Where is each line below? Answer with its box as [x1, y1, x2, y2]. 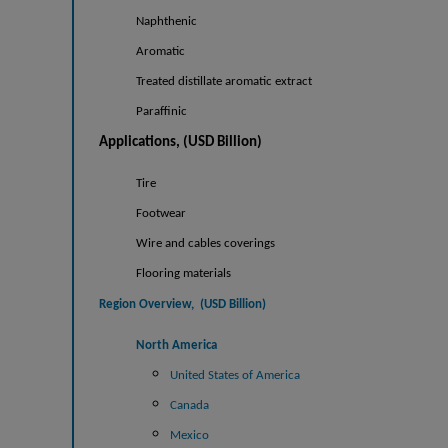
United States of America [169, 368, 300, 382]
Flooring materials [136, 266, 232, 280]
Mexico [169, 428, 209, 442]
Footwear [136, 206, 187, 220]
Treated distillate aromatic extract [136, 74, 313, 88]
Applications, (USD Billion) [99, 134, 262, 150]
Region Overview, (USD [99, 297, 226, 311]
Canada [169, 398, 209, 412]
